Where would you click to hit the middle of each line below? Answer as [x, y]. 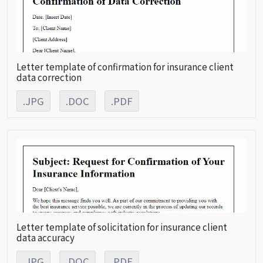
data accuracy [45, 237]
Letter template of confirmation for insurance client [125, 66]
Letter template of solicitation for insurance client [122, 226]
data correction [49, 77]
